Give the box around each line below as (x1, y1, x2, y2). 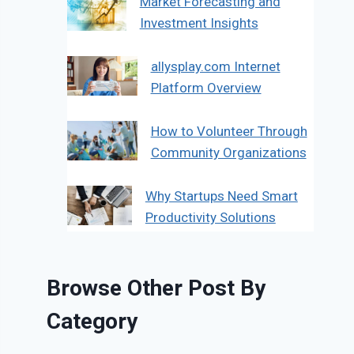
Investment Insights (139, 15, 258, 32)
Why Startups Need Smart (145, 188, 298, 205)
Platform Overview (150, 80, 262, 96)
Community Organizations (150, 145, 307, 161)
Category (47, 308, 138, 335)
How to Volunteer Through (150, 123, 307, 140)
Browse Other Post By (47, 275, 266, 302)
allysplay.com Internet (150, 58, 281, 75)
